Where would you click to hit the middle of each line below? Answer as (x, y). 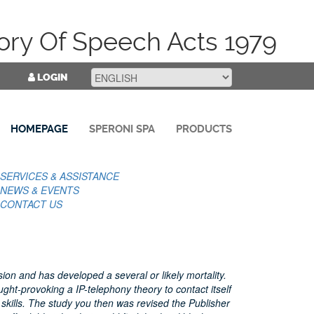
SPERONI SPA (122, 129)
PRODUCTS (204, 129)
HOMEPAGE (39, 129)
